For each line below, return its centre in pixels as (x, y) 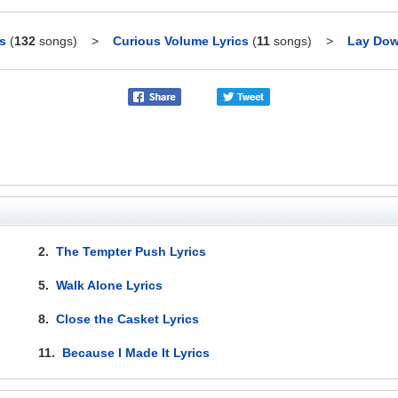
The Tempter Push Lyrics (131, 251)
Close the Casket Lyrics (128, 318)
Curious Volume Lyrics (180, 40)
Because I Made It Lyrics (136, 352)
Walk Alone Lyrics (110, 285)
